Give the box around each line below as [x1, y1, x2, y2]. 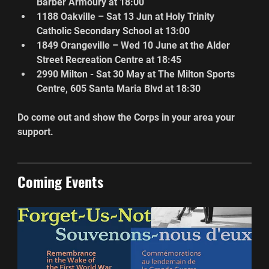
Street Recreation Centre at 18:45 [37, 53, 182, 65]
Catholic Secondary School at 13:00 [37, 25, 190, 37]
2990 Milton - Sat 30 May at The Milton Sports [37, 68, 238, 80]
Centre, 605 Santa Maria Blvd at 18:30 [37, 82, 201, 94]
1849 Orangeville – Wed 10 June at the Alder [37, 39, 233, 51]
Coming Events [17, 170, 104, 192]
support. [17, 125, 54, 138]
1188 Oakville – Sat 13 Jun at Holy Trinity [37, 10, 217, 22]
